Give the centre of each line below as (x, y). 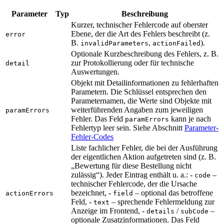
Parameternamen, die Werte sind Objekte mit (141, 100)
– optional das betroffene (173, 192)
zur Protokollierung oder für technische (132, 62)
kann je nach (190, 118)
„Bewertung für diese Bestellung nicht (131, 165)
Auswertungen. (95, 71)
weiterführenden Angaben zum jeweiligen (137, 109)
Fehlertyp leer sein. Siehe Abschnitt (128, 127)
